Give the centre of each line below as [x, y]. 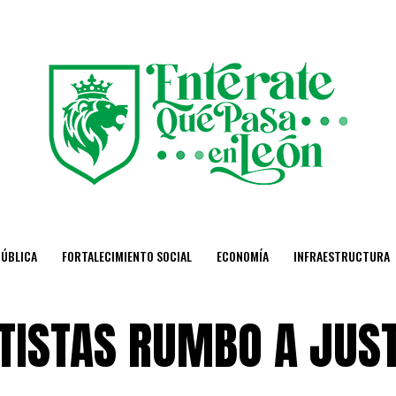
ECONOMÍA [243, 256]
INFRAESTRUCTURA [342, 256]
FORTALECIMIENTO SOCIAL [127, 256]
